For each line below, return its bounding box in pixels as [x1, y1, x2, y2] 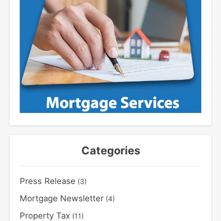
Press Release [20, 176, 75, 186]
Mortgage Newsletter [20, 193, 104, 204]
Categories [81, 144, 140, 157]
